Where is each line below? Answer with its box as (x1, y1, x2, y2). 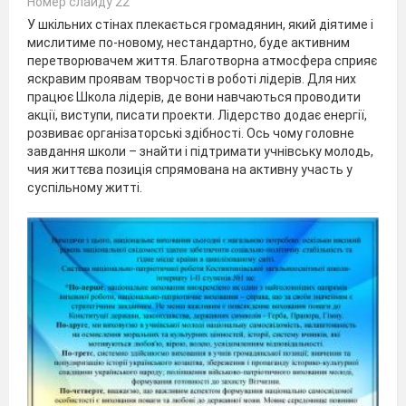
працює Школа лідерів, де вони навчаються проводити (27, 89, 361, 104)
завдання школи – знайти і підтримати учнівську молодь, (27, 143, 373, 159)
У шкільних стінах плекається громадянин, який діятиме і (27, 16, 373, 32)
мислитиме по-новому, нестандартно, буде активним (27, 34, 350, 50)
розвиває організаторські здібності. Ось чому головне (27, 125, 354, 140)
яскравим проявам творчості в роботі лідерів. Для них (27, 71, 356, 86)
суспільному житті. (27, 179, 142, 195)
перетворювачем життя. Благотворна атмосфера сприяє (27, 53, 377, 68)
